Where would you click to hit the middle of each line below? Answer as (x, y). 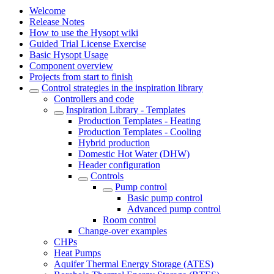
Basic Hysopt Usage (69, 55)
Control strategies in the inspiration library (122, 88)
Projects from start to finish (81, 77)
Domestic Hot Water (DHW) (134, 154)
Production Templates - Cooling (140, 132)
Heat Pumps (77, 253)
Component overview (71, 66)
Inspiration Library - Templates (126, 110)
